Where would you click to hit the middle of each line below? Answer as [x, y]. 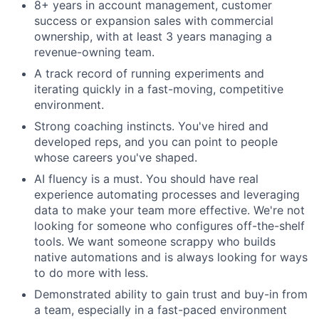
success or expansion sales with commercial [154, 21]
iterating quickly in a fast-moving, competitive [159, 89]
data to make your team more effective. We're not [169, 210]
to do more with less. [91, 273]
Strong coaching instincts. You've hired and [151, 126]
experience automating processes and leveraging [167, 194]
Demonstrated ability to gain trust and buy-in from [171, 294]
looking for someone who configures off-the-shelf [169, 226]
